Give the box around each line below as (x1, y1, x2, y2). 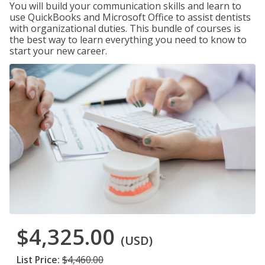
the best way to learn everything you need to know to (9, 33, 247, 46)
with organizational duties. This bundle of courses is (9, 22, 241, 35)
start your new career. (9, 44, 107, 57)
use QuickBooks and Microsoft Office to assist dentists (9, 11, 251, 24)
